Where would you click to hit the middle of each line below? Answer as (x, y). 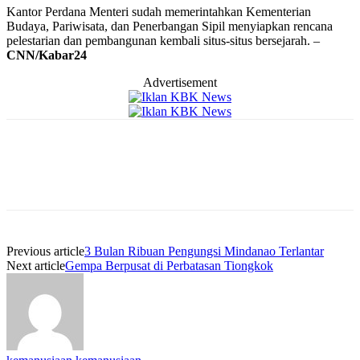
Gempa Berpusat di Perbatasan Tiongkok (169, 265)
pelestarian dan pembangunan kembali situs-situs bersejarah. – (163, 40)
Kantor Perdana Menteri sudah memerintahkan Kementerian (159, 11)
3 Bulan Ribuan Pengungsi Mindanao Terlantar (204, 251)
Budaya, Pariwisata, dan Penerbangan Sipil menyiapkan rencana (170, 26)
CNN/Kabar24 (47, 55)
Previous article (45, 251)
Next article (36, 265)
